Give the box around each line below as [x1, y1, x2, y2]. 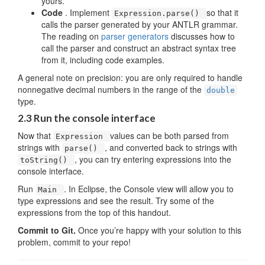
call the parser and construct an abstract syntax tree [41, 42, 236, 54]
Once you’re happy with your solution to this [78, 224, 241, 236]
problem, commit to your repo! [18, 236, 131, 248]
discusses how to [171, 30, 235, 42]
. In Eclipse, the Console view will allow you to [64, 183, 234, 195]
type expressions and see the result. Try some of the [18, 195, 214, 206]
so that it [206, 7, 238, 18]
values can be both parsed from [110, 130, 229, 141]
